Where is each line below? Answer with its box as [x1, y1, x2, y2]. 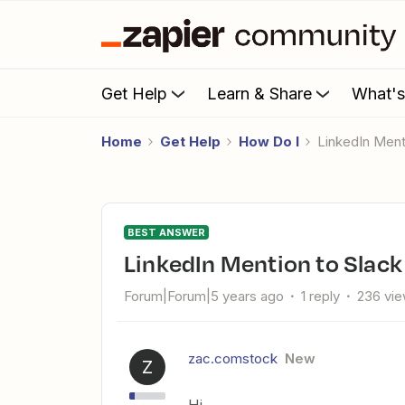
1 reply [301, 287, 340, 305]
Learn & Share [207, 83, 312, 103]
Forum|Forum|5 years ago [124, 287, 284, 305]
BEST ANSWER [127, 226, 205, 239]
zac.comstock [188, 350, 278, 367]
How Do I [239, 133, 299, 150]
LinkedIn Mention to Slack [136, 246, 403, 280]
